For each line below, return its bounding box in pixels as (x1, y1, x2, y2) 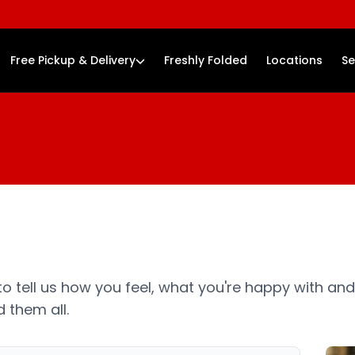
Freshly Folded (164, 52, 247, 68)
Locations (266, 52, 323, 68)
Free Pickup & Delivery (10, 52, 136, 68)
